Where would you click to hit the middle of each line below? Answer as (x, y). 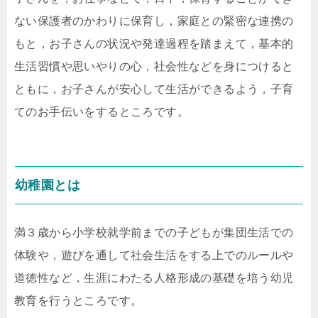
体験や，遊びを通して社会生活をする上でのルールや (154, 255)
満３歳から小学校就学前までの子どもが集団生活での (154, 232)
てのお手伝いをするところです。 (102, 111)
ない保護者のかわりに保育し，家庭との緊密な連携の (154, 21)
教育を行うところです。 (78, 300)
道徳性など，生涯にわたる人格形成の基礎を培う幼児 (154, 278)
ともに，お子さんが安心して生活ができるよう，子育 (154, 89)
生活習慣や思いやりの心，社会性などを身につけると (154, 66)
